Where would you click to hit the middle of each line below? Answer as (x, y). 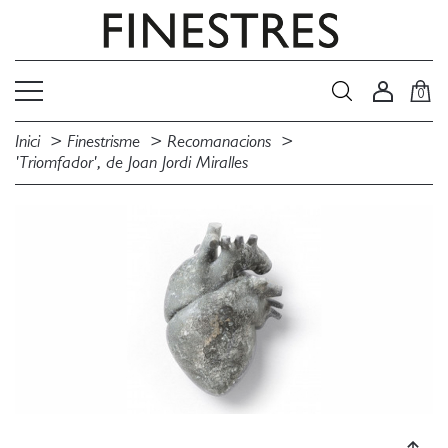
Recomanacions (219, 142)
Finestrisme (103, 142)
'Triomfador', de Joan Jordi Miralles (131, 163)
